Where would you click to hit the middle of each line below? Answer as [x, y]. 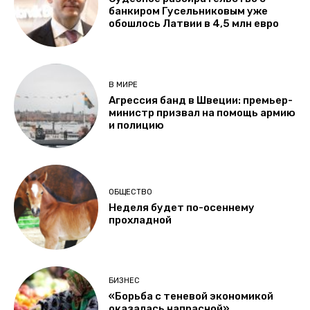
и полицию [137, 125]
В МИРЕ [124, 84]
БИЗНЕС [125, 281]
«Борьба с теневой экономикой [191, 297]
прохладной [140, 220]
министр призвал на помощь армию [202, 112]
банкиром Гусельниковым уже [189, 11]
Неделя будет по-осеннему [182, 207]
